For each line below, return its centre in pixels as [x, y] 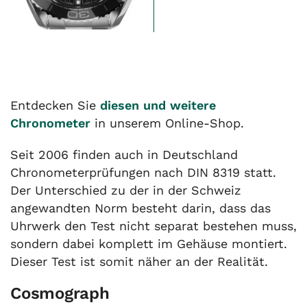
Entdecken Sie [55, 105]
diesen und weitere [158, 105]
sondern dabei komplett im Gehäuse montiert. [149, 243]
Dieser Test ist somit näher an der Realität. [139, 261]
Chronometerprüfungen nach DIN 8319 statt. [143, 172]
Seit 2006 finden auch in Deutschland [124, 154]
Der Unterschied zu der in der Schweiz [126, 190]
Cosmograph [60, 293]
